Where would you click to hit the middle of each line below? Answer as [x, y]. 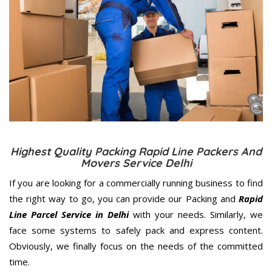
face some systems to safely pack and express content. [136, 230]
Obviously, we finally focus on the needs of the [113, 246]
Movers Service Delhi [136, 163]
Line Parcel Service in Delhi [69, 215]
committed [240, 246]
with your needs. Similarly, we [196, 215]
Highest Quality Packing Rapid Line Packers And [136, 152]
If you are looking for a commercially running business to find [136, 183]
